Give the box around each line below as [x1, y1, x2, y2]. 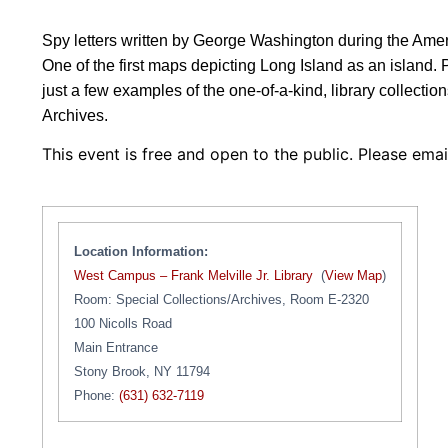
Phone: [74, 387, 119, 403]
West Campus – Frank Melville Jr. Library [74, 267, 313, 283]
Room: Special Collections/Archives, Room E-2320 [74, 291, 369, 307]
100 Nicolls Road [74, 315, 172, 331]
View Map [325, 267, 382, 283]
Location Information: [74, 243, 208, 259]
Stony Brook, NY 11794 [74, 363, 210, 379]
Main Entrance [74, 339, 158, 355]
